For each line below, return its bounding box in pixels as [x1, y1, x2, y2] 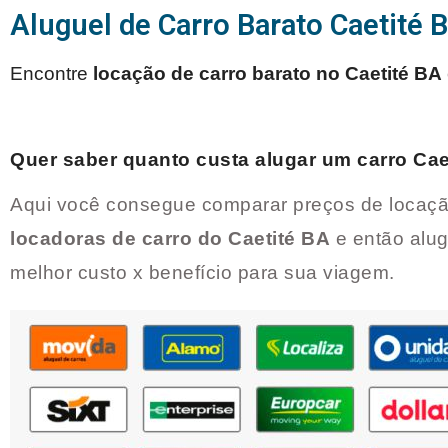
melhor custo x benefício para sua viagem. [10, 262, 400, 284]
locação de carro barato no [93, 63, 345, 85]
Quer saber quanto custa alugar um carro [10, 149, 413, 171]
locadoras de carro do [10, 228, 228, 250]
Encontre [10, 63, 93, 85]
